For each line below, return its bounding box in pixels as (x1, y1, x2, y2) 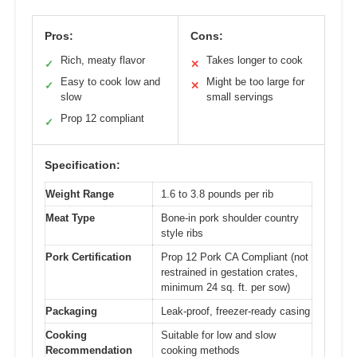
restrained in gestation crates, (161, 265, 298, 278)
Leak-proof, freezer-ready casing (161, 304, 310, 317)
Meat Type (45, 211, 95, 224)
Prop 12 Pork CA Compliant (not (161, 250, 308, 263)
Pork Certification (45, 250, 131, 263)
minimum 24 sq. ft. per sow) (161, 280, 290, 293)
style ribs (161, 226, 203, 239)
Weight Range (45, 187, 114, 200)
